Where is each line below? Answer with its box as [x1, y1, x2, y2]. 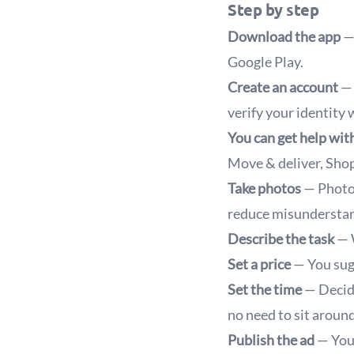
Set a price [228, 255, 291, 273]
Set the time [228, 281, 302, 298]
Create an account [228, 78, 338, 96]
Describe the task [228, 230, 334, 247]
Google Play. [228, 53, 303, 70]
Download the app [228, 28, 341, 45]
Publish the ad [228, 331, 314, 348]
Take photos [228, 179, 301, 197]
